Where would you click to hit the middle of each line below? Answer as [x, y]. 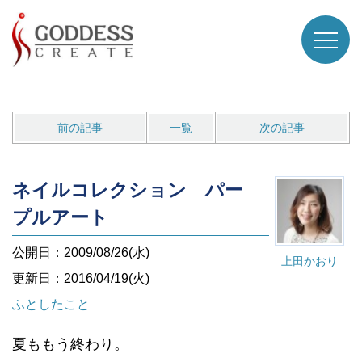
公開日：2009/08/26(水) [81, 253]
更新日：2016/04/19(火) [81, 278]
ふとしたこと [51, 304]
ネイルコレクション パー [128, 190]
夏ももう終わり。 [70, 344]
